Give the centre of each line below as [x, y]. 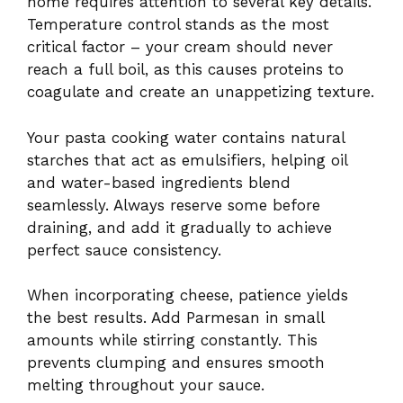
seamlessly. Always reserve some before [174, 205]
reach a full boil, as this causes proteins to [185, 70]
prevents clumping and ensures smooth [176, 363]
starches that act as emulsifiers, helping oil [187, 160]
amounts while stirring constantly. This [172, 340]
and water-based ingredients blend [159, 182]
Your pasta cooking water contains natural [186, 137]
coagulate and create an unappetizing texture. [201, 92]
